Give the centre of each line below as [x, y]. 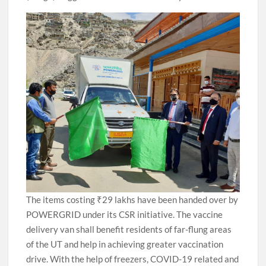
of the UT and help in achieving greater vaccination [125, 244]
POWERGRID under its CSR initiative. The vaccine [125, 214]
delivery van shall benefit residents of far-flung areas [129, 229]
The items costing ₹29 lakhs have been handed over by [132, 199]
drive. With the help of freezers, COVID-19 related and [133, 259]
